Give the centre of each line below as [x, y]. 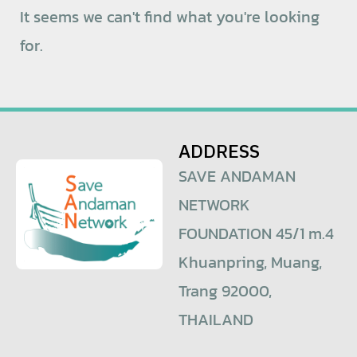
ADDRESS [219, 153]
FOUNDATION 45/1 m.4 [256, 234]
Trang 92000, [225, 291]
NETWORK [214, 205]
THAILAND [216, 320]
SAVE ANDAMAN [237, 177]
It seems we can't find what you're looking [170, 17]
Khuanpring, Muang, [250, 263]
